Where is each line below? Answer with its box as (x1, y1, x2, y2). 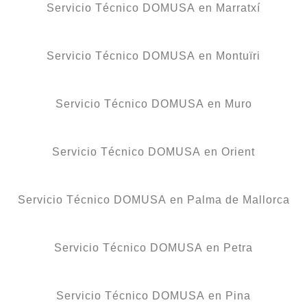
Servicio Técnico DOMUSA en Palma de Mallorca (17, 193, 290, 206)
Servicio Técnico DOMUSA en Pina (56, 289, 251, 302)
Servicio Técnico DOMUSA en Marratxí (47, 1, 260, 14)
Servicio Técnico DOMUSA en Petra (54, 241, 253, 254)
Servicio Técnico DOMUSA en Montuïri (47, 49, 260, 62)
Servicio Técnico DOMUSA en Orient (52, 145, 255, 158)
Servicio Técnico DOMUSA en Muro (55, 97, 252, 110)
